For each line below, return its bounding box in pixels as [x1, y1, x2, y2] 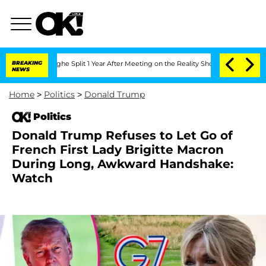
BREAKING [12, 59, 42, 66]
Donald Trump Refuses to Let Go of [12, 128, 233, 142]
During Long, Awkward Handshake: [12, 157, 233, 171]
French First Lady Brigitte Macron [12, 142, 224, 157]
